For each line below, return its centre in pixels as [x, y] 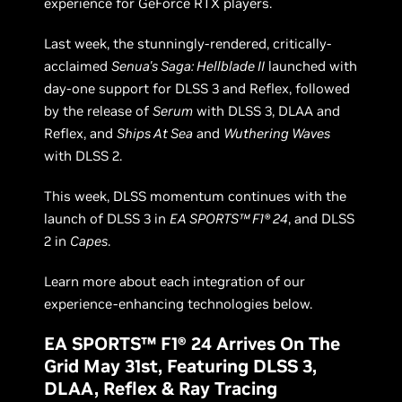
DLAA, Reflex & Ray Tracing [161, 389]
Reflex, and [81, 133]
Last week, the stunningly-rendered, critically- [188, 44]
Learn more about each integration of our [175, 281]
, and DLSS [322, 218]
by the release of [99, 111]
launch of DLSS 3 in [107, 218]
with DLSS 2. [83, 156]
